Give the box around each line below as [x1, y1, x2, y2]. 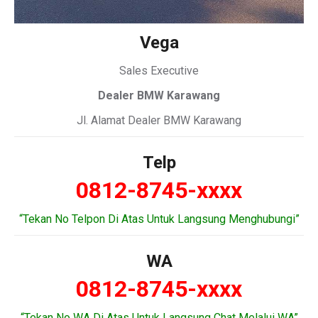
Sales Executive [119, 64, 199, 78]
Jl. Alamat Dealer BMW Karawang [77, 114, 241, 128]
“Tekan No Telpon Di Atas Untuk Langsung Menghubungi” [18, 212, 300, 226]
